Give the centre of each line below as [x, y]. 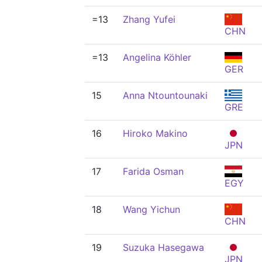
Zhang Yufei [149, 19]
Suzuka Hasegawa [163, 247]
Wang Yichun [151, 209]
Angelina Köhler [157, 57]
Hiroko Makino [155, 133]
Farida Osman [153, 171]
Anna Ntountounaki [165, 95]
